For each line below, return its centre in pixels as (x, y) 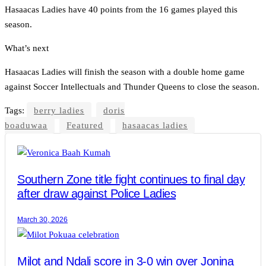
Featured (85, 126)
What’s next (27, 48)
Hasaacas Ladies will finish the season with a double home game (125, 72)
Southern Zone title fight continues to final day (131, 180)
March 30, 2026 (42, 220)
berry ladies (59, 111)
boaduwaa (26, 126)
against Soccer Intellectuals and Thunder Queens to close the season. (132, 87)
